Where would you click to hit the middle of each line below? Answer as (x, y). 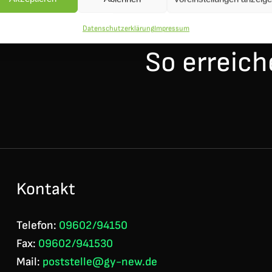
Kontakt (46, 189)
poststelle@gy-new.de (100, 262)
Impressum (172, 28)
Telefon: (38, 226)
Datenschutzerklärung (118, 28)
